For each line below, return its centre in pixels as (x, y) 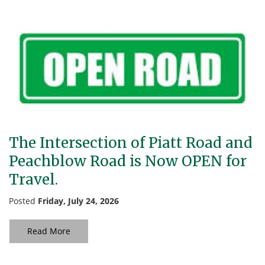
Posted (23, 201)
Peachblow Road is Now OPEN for (128, 161)
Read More (49, 231)
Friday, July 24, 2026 (78, 201)
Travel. (33, 180)
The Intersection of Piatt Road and (131, 143)
